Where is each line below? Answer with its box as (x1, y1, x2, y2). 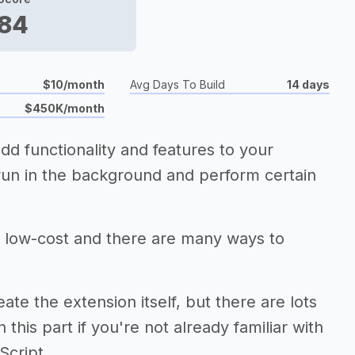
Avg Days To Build (130, 78, 225, 91)
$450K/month (25, 101, 105, 115)
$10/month (43, 78, 105, 91)
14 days (287, 78, 330, 91)
